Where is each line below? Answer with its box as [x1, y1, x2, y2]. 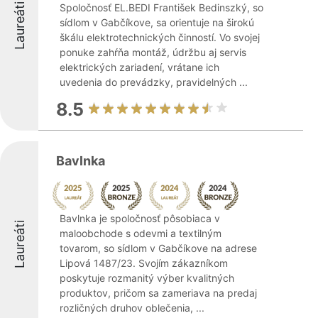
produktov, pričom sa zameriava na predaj [60, 287, 257, 299]
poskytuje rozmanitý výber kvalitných [60, 272, 234, 284]
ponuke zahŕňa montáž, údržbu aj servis [60, 46, 246, 58]
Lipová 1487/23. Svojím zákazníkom [60, 257, 228, 269]
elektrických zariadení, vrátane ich [60, 61, 219, 73]
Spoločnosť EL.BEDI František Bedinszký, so [60, 1, 263, 13]
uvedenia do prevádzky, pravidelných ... [60, 76, 248, 88]
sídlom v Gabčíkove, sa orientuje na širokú [60, 16, 254, 28]
